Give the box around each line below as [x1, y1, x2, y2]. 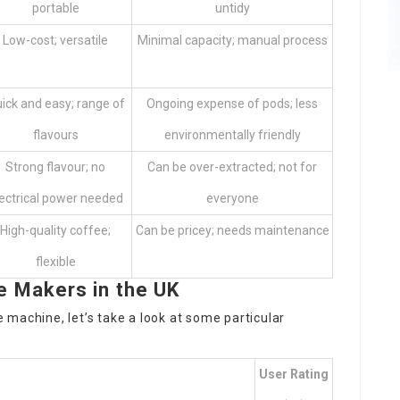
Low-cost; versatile [3, 32, 108, 47]
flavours [32, 127, 79, 142]
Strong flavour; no [5, 159, 105, 174]
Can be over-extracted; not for [147, 159, 317, 174]
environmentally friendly [163, 127, 301, 142]
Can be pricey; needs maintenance [135, 222, 329, 237]
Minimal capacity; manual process [137, 32, 328, 47]
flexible [35, 254, 76, 269]
